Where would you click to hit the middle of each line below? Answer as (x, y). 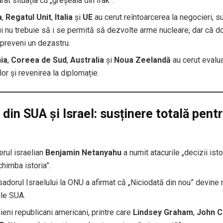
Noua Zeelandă (143, 60)
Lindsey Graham (163, 212)
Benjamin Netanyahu (84, 152)
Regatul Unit (29, 17)
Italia (64, 17)
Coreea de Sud (39, 60)
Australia (87, 60)
